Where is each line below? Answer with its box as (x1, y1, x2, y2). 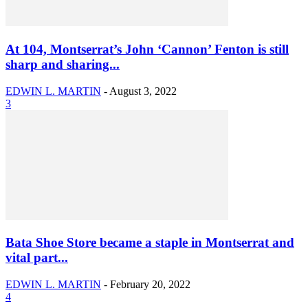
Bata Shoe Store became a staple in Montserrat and (5, 235, 294, 250)
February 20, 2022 (110, 278, 190, 290)
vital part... (5, 250, 68, 265)
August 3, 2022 (109, 85, 177, 97)
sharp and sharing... (5, 56, 120, 71)
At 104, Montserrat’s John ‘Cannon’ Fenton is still (5, 41, 289, 56)
